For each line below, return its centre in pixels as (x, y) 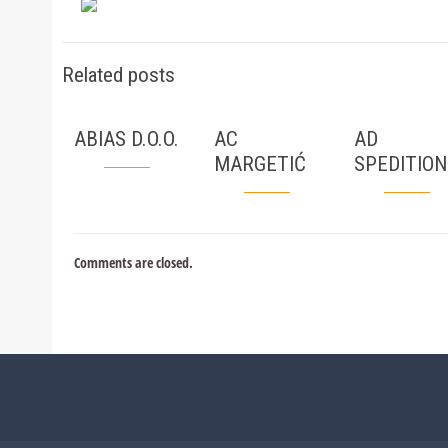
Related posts (118, 75)
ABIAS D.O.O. (126, 139)
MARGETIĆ (259, 164)
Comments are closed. (133, 262)
